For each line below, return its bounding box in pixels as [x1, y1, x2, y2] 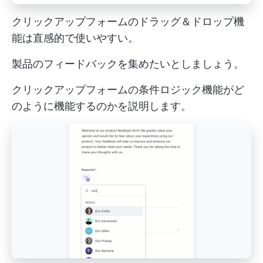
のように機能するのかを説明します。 [12, 99, 191, 112]
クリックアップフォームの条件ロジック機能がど [12, 83, 244, 96]
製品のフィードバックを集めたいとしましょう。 [12, 57, 244, 70]
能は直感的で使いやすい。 [12, 31, 139, 44]
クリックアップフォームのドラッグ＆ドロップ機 [12, 15, 244, 28]
